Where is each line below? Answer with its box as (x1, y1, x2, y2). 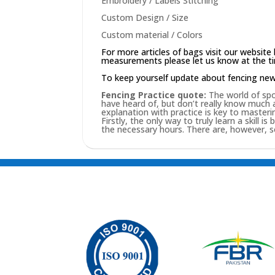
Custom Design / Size (101, 11, 189, 23)
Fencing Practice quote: (101, 88, 207, 101)
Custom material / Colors (101, 28, 203, 41)
